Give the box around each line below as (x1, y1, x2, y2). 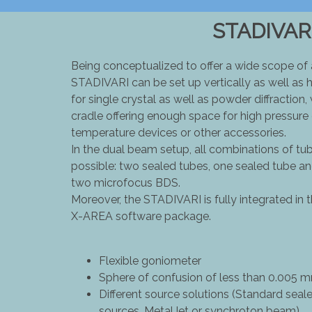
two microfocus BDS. (71, 175, 180, 189)
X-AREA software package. (71, 209, 211, 223)
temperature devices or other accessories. (71, 125, 286, 139)
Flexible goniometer (99, 253, 204, 267)
